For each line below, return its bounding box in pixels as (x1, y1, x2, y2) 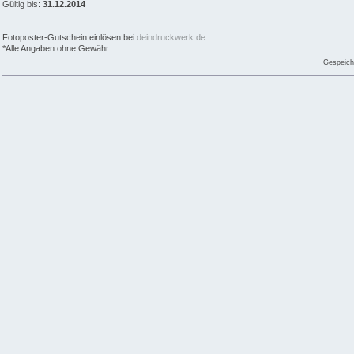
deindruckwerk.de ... (137, 32, 215, 43)
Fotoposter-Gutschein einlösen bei (2, 32, 137, 43)
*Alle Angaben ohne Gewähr (2, 43, 109, 54)
